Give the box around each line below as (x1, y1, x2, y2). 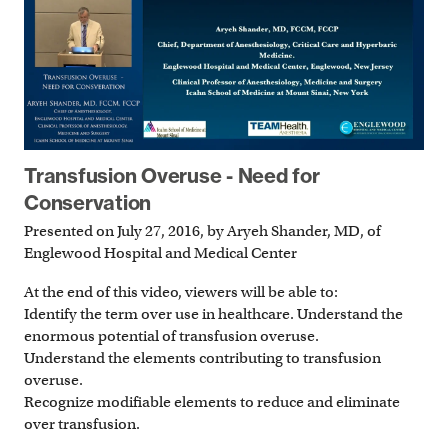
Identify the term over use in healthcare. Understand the (24, 304, 403, 323)
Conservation (24, 189, 151, 215)
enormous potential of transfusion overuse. (24, 326, 319, 345)
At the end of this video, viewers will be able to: (24, 282, 338, 301)
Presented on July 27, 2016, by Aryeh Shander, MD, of (24, 222, 381, 241)
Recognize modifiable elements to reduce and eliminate (24, 392, 400, 411)
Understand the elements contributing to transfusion (24, 348, 381, 367)
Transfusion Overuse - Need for (24, 162, 320, 188)
